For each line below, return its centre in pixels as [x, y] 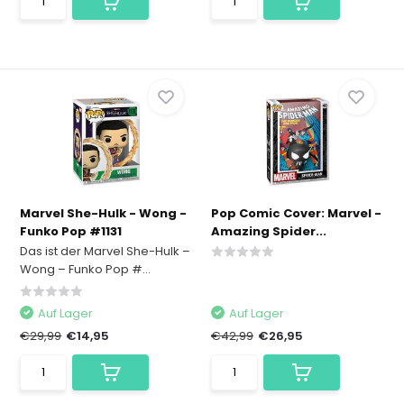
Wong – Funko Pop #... [86, 270]
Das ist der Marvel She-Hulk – [106, 252]
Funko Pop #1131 [71, 232]
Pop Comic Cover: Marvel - [296, 214]
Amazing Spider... [269, 232]
